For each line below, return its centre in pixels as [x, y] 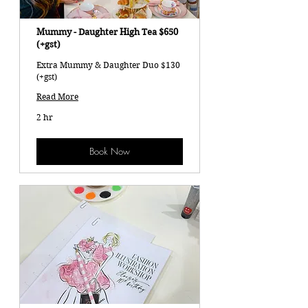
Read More [57, 96]
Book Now [110, 151]
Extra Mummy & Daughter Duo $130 [108, 65]
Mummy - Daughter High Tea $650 [107, 32]
